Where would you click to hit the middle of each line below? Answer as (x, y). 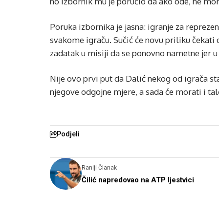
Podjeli (68, 134)
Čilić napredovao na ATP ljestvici (138, 180)
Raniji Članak (99, 167)
